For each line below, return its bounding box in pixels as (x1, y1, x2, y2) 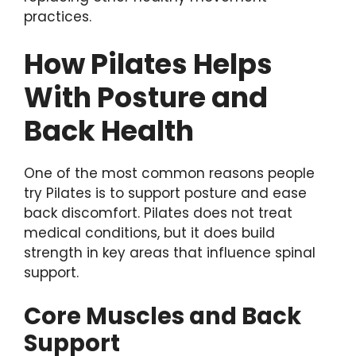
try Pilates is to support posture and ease (24, 183, 307, 203)
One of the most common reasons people (24, 163, 315, 183)
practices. (24, 7, 91, 27)
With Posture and (24, 77, 268, 117)
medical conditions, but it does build (24, 222, 275, 242)
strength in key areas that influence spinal (24, 242, 315, 262)
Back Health (24, 110, 194, 150)
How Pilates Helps (24, 44, 273, 83)
